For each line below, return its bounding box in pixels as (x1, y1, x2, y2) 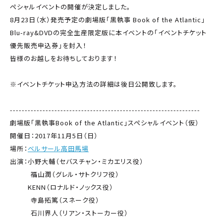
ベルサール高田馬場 (28, 143, 89, 153)
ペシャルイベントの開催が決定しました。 (10, 1, 131, 11)
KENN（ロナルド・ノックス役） (10, 182, 113, 192)
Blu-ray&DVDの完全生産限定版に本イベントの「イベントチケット (10, 27, 207, 37)
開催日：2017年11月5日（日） (10, 130, 98, 140)
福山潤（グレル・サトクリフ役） (10, 169, 119, 179)
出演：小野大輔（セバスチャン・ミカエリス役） (10, 156, 144, 166)
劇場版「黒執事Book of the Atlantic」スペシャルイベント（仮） (10, 117, 199, 127)
